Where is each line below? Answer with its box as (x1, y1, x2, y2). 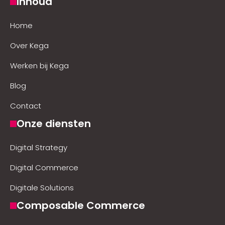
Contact (10, 100, 41, 111)
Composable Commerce (17, 198, 145, 212)
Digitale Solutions (10, 182, 74, 193)
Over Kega (10, 40, 49, 51)
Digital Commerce (10, 162, 78, 173)
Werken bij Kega (10, 60, 69, 71)
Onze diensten (17, 117, 91, 131)
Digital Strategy (10, 142, 67, 153)
